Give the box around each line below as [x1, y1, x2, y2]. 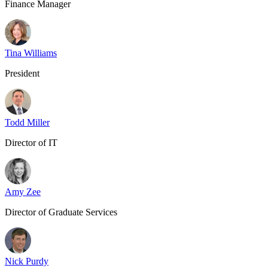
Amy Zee [5, 187, 41, 197]
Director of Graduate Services [5, 207, 117, 217]
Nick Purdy [5, 256, 48, 266]
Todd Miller [5, 117, 50, 127]
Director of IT [5, 138, 57, 148]
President [5, 68, 39, 78]
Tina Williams [5, 48, 57, 58]
